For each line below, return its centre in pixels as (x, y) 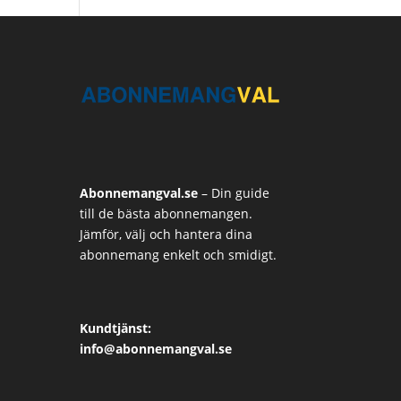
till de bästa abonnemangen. (166, 213)
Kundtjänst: (116, 328)
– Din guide (234, 192)
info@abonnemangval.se (156, 348)
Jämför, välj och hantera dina (166, 234)
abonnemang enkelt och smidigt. (179, 254)
